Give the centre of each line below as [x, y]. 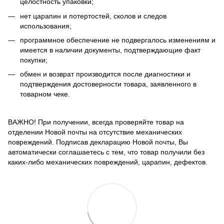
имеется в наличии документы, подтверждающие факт [110, 50]
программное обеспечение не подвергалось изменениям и [118, 40]
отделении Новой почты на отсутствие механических [95, 132]
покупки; [35, 60]
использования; [47, 26]
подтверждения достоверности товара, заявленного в [108, 84]
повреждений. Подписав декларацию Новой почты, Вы [98, 142]
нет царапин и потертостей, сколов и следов [93, 16]
